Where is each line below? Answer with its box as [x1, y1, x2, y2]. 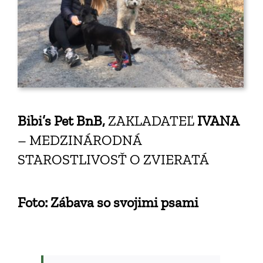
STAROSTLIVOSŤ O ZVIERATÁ [17, 151, 209, 168]
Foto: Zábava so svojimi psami [17, 194, 198, 211]
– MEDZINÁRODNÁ [17, 131, 141, 149]
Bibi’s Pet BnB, [17, 112, 108, 130]
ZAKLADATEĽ [107, 112, 194, 130]
